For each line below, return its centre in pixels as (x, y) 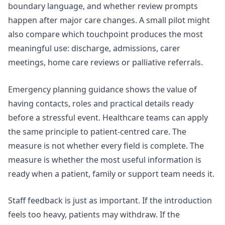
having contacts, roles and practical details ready (101, 103)
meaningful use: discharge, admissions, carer (94, 48)
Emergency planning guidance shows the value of (102, 89)
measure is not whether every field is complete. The (106, 145)
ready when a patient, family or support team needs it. (111, 174)
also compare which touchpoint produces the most (105, 34)
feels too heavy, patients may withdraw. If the (94, 215)
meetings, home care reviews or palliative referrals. (105, 63)
